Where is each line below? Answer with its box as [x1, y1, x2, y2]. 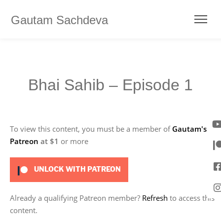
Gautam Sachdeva [11, 13, 108, 27]
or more [61, 136, 88, 146]
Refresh [142, 193, 168, 203]
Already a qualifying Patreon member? [10, 193, 142, 203]
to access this [168, 193, 215, 203]
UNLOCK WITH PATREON [32, 165, 121, 174]
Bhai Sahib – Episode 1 [28, 76, 193, 94]
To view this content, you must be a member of [10, 124, 172, 134]
